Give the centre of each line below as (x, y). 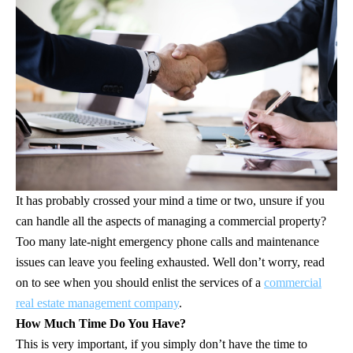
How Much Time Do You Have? (101, 323)
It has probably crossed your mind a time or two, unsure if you (170, 200)
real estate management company (97, 303)
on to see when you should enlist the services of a (140, 282)
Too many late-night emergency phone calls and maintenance (167, 241)
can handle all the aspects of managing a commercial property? (171, 221)
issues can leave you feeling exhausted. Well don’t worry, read (170, 262)
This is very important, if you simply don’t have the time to (162, 344)
